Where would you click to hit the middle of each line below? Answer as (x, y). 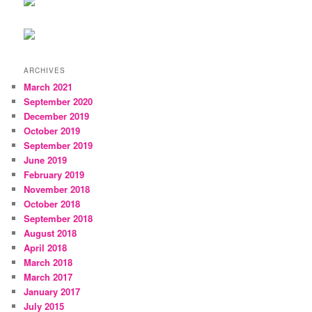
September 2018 (58, 219)
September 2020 (58, 102)
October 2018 (52, 204)
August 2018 (50, 233)
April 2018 (46, 248)
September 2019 (58, 146)
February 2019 (54, 175)
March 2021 (48, 87)
